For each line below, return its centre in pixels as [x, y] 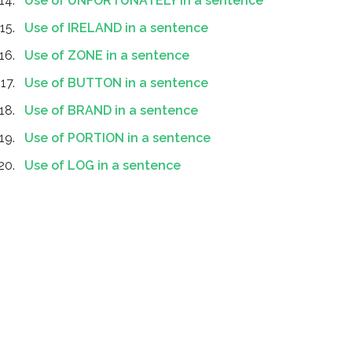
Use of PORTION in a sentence [117, 138]
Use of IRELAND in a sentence [116, 28]
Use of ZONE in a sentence [107, 55]
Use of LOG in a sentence [103, 165]
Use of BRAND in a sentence [111, 110]
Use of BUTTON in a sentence [116, 83]
